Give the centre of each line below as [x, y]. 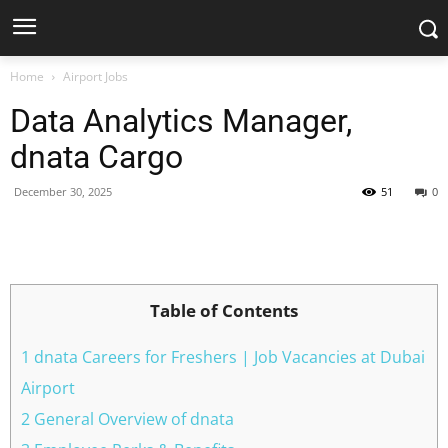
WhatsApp [417, 236]
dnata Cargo [96, 157]
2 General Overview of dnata [127, 419]
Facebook [82, 236]
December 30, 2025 [63, 191]
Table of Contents [224, 310]
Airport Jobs [95, 76]
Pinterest [289, 236]
